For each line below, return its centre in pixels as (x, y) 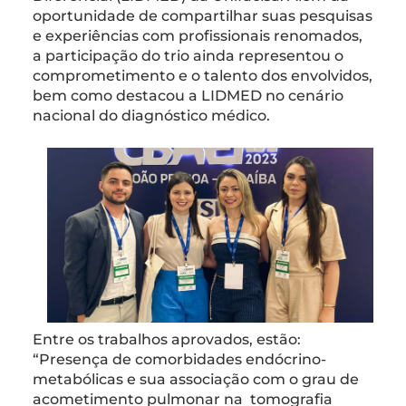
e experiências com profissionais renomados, (198, 35)
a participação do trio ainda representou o (188, 55)
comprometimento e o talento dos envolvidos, (203, 75)
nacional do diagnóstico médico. (153, 115)
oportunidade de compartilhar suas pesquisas (203, 15)
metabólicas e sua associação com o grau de (196, 379)
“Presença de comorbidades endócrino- (179, 359)
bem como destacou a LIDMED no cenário (188, 95)
